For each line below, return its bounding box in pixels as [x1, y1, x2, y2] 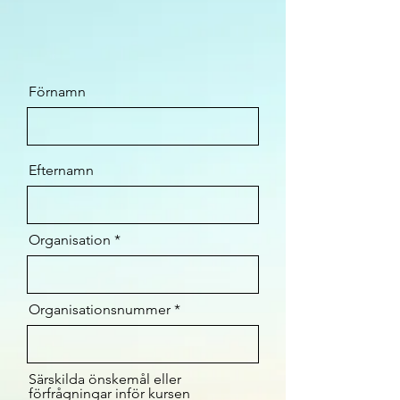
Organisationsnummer [29, 301, 171, 318]
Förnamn [29, 83, 86, 100]
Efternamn [29, 162, 94, 179]
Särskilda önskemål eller [29, 371, 181, 387]
